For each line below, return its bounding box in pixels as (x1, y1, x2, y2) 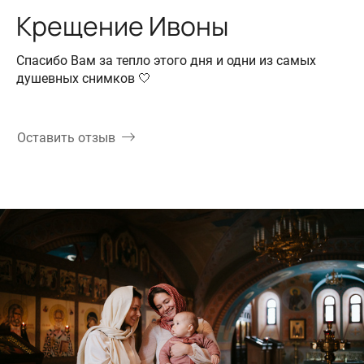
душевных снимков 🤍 (16, 70, 151, 86)
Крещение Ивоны (16, 7, 228, 44)
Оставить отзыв (17, 129, 115, 145)
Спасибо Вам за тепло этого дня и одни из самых (16, 52, 316, 68)
